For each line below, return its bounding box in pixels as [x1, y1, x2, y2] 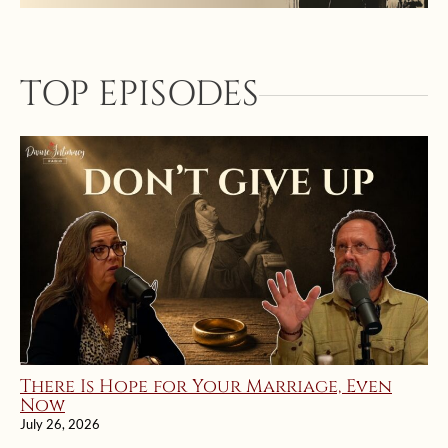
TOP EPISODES [20, 71, 259, 118]
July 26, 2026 [20, 416, 100, 433]
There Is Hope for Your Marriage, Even [20, 374, 392, 400]
